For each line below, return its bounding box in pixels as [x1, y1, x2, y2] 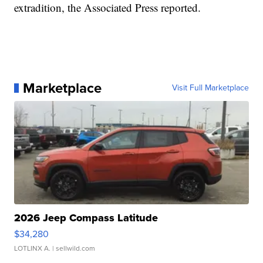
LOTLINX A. [14, 243, 51, 254]
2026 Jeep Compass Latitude [14, 210, 159, 226]
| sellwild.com [50, 243, 96, 254]
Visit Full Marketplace [171, 82, 249, 95]
